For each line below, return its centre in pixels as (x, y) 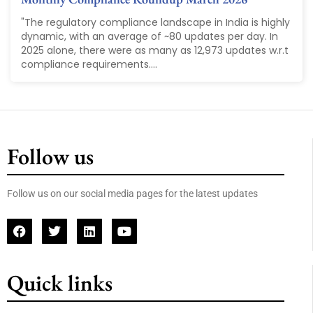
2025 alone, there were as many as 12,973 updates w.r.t (155, 51)
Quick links (60, 283)
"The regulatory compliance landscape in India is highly (155, 23)
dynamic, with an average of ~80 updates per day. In (150, 37)
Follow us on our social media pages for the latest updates (133, 194)
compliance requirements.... (89, 65)
